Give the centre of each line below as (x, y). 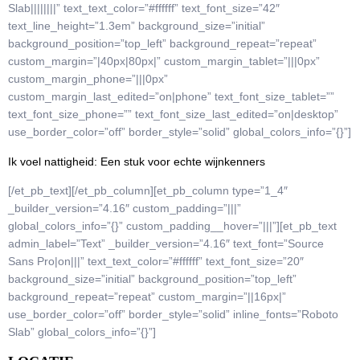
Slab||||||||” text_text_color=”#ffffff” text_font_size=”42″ (144, 8)
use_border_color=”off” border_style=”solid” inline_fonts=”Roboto (173, 315)
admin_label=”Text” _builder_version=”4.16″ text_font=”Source (166, 244)
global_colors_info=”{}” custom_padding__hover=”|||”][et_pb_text (172, 226)
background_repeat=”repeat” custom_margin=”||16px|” (147, 297)
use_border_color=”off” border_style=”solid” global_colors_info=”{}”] (180, 132)
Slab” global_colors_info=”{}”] (82, 332)
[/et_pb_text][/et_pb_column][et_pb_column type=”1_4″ (148, 191)
